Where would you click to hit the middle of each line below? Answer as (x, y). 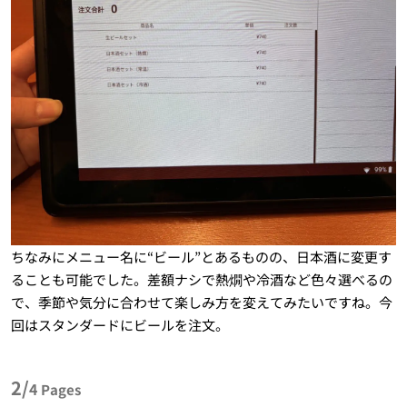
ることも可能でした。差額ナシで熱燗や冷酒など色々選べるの (201, 279)
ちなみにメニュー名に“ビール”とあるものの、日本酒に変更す (201, 256)
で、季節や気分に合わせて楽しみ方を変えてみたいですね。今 (201, 302)
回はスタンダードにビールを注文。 (119, 324)
